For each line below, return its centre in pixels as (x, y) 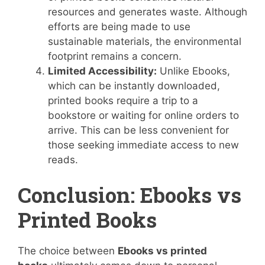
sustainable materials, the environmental (145, 41)
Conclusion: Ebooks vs (130, 195)
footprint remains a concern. (115, 56)
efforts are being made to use (119, 26)
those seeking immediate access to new (143, 145)
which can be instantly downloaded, (134, 85)
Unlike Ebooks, (193, 71)
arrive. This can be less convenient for (138, 130)
